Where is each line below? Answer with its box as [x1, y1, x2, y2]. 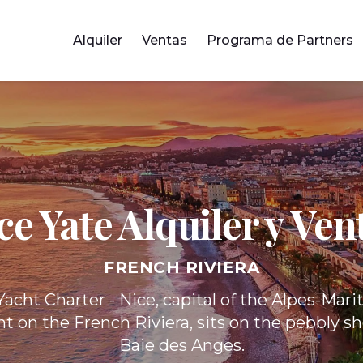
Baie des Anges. [118, 335, 245, 355]
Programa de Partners [207, 32, 353, 48]
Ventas [142, 32, 187, 48]
